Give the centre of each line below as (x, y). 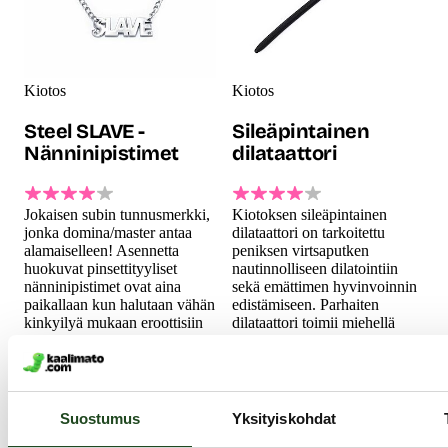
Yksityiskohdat (284, 418)
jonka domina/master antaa (108, 232)
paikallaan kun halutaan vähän (119, 304)
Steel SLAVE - (84, 130)
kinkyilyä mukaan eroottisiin (113, 322)
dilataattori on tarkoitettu (308, 232)
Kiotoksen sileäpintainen (309, 214)
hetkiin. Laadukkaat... (92, 340)
